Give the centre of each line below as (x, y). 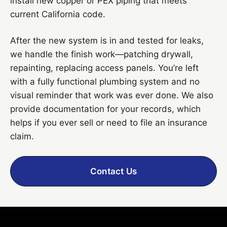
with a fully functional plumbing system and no (105, 81)
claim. (22, 136)
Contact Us (113, 171)
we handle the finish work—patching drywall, (102, 54)
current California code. (58, 14)
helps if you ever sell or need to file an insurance (109, 122)
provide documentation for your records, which (105, 109)
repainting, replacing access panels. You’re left (104, 68)
